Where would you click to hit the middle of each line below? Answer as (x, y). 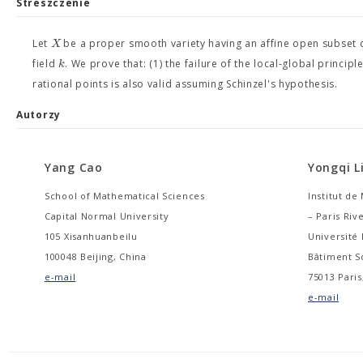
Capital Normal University (107, 216)
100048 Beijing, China (96, 256)
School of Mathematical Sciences (125, 196)
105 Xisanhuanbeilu (91, 236)
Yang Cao (74, 167)
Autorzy (38, 115)
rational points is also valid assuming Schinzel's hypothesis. (185, 84)
